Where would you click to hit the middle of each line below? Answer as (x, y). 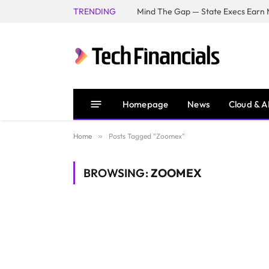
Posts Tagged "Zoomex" (147, 136)
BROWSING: (117, 173)
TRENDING (95, 11)
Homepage (146, 104)
